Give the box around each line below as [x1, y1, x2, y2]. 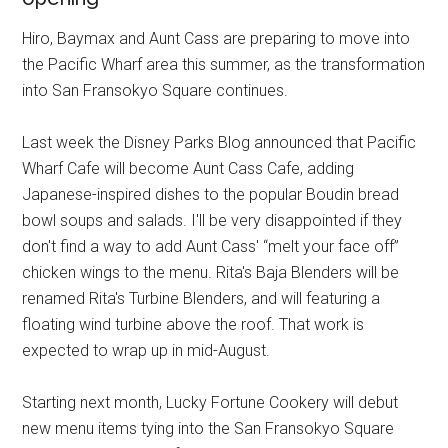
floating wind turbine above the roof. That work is [22, 314, 365, 334]
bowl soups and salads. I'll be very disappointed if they [22, 210, 403, 230]
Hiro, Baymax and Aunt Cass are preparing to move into [22, 28, 411, 48]
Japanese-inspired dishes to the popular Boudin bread [22, 184, 400, 204]
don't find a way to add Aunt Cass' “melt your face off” [22, 236, 400, 256]
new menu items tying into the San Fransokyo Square [22, 418, 395, 438]
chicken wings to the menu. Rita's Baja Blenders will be [22, 262, 400, 282]
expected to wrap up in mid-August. [22, 340, 271, 360]
